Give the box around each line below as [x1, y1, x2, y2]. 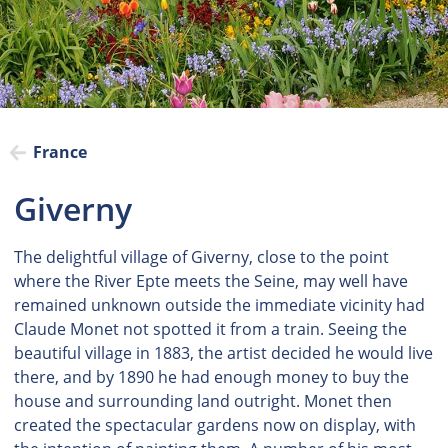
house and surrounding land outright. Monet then [13, 390, 392, 412]
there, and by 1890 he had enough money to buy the [13, 366, 409, 388]
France [32, 141, 87, 163]
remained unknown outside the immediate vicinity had [13, 294, 425, 316]
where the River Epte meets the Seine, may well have [13, 270, 408, 292]
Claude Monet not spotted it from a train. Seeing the [13, 318, 407, 340]
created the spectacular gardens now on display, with [13, 414, 416, 436]
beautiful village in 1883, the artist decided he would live [13, 342, 433, 364]
